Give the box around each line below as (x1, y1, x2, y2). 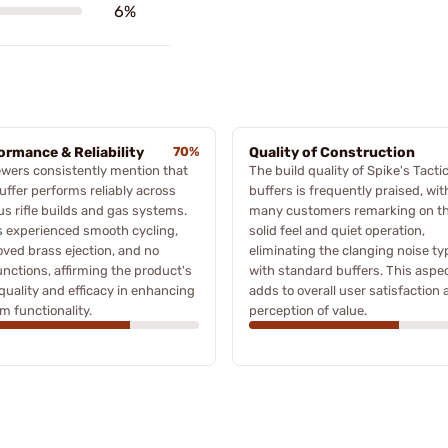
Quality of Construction (249, 143, 415, 161)
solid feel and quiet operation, (249, 222, 425, 238)
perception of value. (249, 302, 367, 318)
